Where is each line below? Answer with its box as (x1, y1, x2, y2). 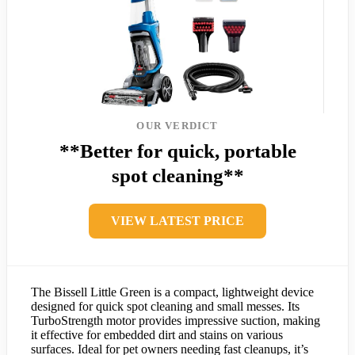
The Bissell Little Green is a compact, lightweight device (31, 284, 314, 299)
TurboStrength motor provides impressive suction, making (31, 313, 320, 327)
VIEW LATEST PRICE (111, 213, 244, 227)
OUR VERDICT (136, 119, 219, 132)
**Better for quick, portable (59, 139, 296, 162)
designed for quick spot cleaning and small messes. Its (31, 299, 300, 313)
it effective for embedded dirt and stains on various (31, 327, 283, 342)
